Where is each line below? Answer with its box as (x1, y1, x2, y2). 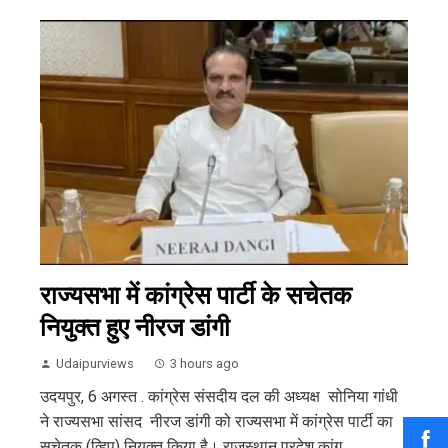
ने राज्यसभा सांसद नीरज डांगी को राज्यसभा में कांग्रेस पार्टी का (40, 411, 393, 431)
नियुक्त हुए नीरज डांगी (40, 312, 230, 342)
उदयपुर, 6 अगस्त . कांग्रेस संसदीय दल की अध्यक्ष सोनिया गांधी (40, 386, 398, 406)
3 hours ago (170, 355, 239, 371)
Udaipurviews (56, 355, 134, 371)
